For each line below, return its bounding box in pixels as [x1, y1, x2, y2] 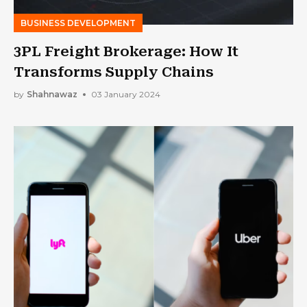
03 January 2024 [91, 89, 160, 99]
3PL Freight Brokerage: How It [14, 42, 238, 60]
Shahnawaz [27, 89, 77, 99]
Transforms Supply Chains [14, 63, 214, 80]
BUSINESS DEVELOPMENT [21, 17, 136, 28]
